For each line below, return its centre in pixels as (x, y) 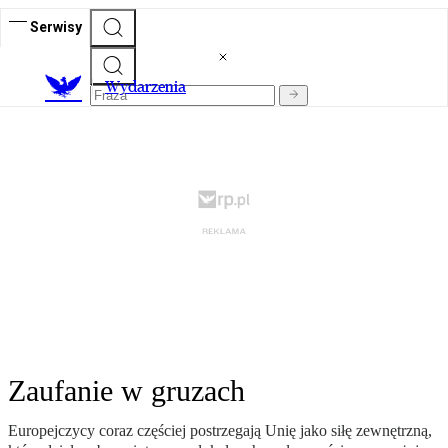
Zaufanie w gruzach (126, 391)
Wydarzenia (145, 87)
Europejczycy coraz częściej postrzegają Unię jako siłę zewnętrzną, (220, 431)
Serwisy (56, 26)
